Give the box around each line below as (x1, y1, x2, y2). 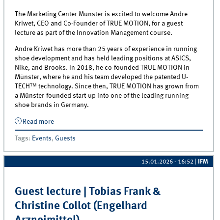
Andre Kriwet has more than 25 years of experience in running (15, 46, 197, 53)
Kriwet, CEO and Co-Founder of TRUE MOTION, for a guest (15, 20, 183, 27)
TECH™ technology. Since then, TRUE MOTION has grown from (15, 83, 199, 90)
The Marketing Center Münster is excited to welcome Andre (15, 11, 188, 18)
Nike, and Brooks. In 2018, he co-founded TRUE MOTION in (15, 64, 190, 72)
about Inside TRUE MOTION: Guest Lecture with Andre (54, 118, 212, 125)
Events (32, 135, 52, 142)
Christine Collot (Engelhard (15, 201, 148, 212)
